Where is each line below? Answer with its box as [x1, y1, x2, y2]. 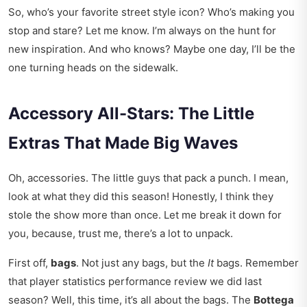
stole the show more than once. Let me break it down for [8, 208, 282, 222]
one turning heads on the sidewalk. [8, 61, 178, 75]
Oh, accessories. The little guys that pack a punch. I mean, [8, 171, 288, 185]
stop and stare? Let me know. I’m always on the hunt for [8, 24, 276, 38]
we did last [207, 275, 262, 288]
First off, [8, 256, 51, 270]
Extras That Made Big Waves [8, 133, 238, 153]
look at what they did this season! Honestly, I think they [8, 190, 273, 204]
